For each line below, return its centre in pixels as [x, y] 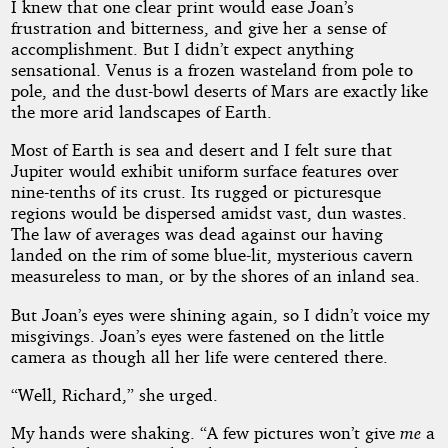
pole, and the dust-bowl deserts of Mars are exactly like [219, 90]
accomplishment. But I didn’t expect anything [182, 48]
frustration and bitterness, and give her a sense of [198, 27]
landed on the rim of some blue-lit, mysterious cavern [211, 255]
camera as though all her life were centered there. [199, 356]
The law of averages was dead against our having [196, 234]
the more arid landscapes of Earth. [141, 111]
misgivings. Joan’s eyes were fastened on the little [197, 335]
